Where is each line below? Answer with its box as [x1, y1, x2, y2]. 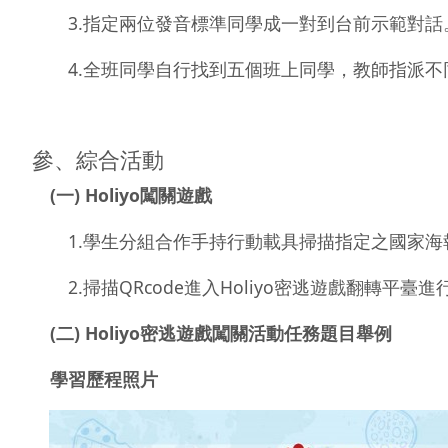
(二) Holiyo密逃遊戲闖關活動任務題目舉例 [50, 320, 392, 345]
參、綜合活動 [32, 143, 164, 174]
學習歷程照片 [50, 366, 158, 391]
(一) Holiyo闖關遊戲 [50, 182, 212, 207]
